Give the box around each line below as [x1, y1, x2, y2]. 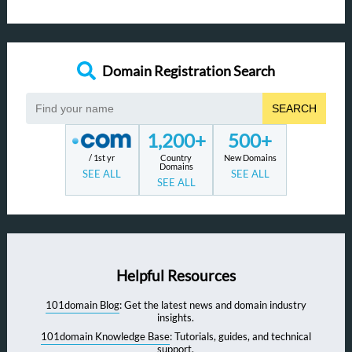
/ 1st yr [89, 152, 115, 163]
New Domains [223, 152, 277, 163]
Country [160, 152, 192, 163]
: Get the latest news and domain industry [119, 299, 306, 312]
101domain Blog [45, 299, 119, 312]
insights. [157, 311, 195, 324]
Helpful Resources [115, 266, 236, 284]
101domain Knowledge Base [40, 330, 170, 343]
